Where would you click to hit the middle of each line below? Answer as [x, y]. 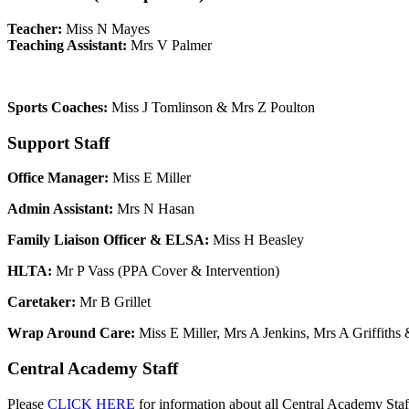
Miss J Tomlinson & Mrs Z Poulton [213, 107]
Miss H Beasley [258, 240]
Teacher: [37, 28]
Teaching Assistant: [67, 45]
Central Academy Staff [93, 369]
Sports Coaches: [59, 107]
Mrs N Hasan [154, 209]
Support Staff [58, 142]
